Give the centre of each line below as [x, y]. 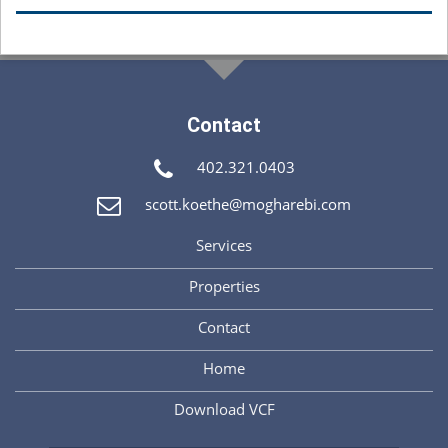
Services [224, 245]
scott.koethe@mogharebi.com [248, 203]
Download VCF [224, 409]
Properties [224, 286]
